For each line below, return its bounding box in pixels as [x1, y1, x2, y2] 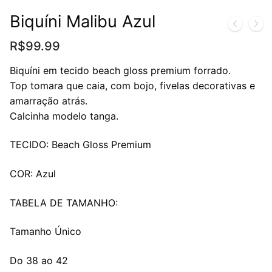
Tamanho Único [10, 225, 81, 238]
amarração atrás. [10, 94, 87, 107]
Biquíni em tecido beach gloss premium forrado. [10, 64, 231, 76]
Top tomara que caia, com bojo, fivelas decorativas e [10, 79, 255, 92]
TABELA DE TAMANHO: [10, 196, 118, 209]
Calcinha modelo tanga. [10, 109, 118, 122]
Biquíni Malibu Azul [10, 11, 155, 32]
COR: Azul [10, 167, 56, 180]
